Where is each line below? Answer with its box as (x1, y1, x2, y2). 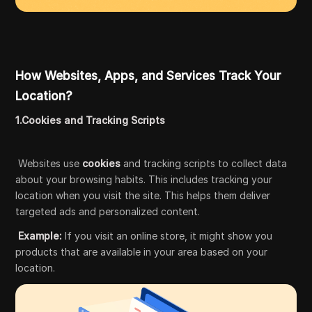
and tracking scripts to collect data (120, 157, 288, 169)
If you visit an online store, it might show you (62, 229, 273, 242)
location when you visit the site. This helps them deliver (15, 189, 271, 201)
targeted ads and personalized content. (15, 205, 201, 217)
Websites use (15, 157, 83, 169)
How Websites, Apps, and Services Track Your (15, 68, 281, 83)
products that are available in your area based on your (15, 245, 268, 258)
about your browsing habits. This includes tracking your (15, 173, 273, 185)
